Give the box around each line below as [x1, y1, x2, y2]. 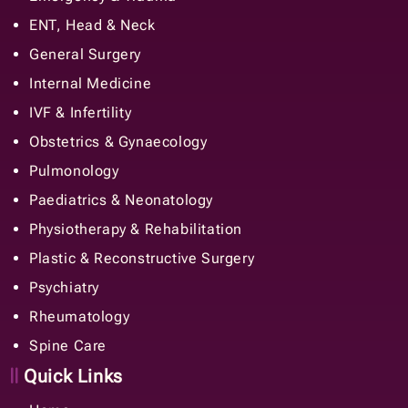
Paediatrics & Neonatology [29, 190, 213, 209]
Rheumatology [29, 307, 130, 325]
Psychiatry [29, 278, 99, 296]
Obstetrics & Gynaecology [29, 132, 208, 150]
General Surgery [29, 45, 141, 63]
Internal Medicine [29, 74, 152, 92]
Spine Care [29, 336, 107, 354]
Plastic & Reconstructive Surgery [29, 249, 255, 267]
